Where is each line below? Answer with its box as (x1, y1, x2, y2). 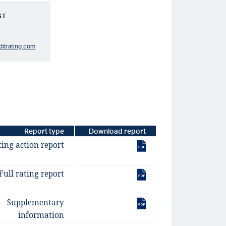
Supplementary (7, 197, 64, 208)
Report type (24, 126, 64, 136)
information (18, 210, 64, 221)
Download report (88, 126, 146, 136)
